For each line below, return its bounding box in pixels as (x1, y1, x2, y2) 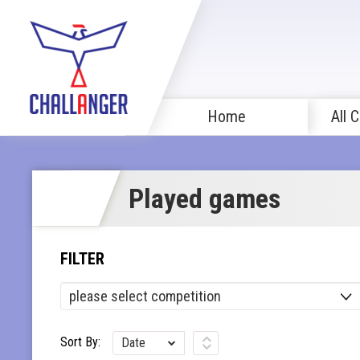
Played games (129, 182, 280, 215)
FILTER (60, 248, 104, 268)
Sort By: (60, 333, 100, 350)
